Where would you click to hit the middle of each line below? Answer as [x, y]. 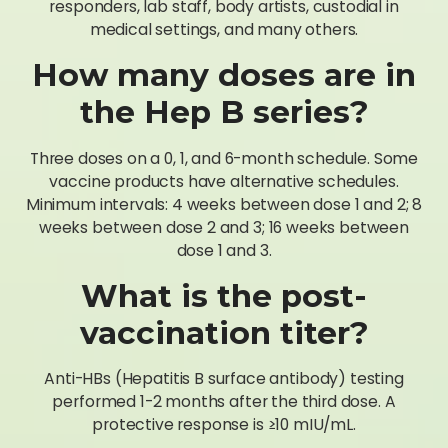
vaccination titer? [224, 332]
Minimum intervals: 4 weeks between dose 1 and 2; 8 [224, 204]
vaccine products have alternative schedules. [224, 181]
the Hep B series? [224, 112]
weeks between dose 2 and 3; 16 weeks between [224, 227]
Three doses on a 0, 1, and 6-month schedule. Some [224, 158]
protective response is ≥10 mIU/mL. [224, 425]
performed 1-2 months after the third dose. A [224, 402]
